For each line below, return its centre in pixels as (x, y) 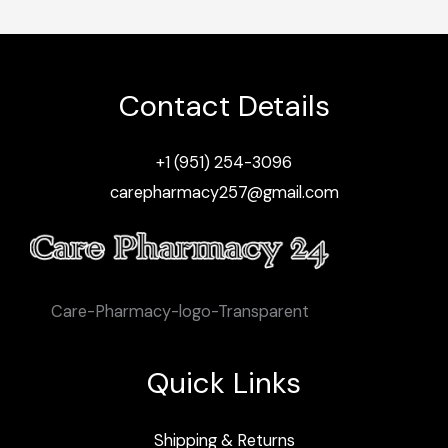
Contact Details (224, 105)
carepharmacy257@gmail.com (224, 193)
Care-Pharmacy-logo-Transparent (180, 311)
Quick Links (224, 383)
